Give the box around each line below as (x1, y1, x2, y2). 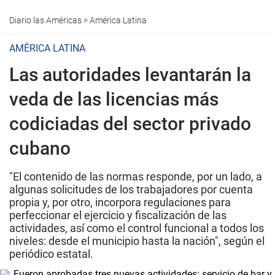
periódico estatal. (9, 247, 93, 260)
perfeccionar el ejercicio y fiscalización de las (9, 209, 227, 222)
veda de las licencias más (9, 88, 219, 110)
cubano (9, 137, 71, 159)
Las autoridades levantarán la (9, 64, 251, 85)
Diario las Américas (9, 15, 82, 25)
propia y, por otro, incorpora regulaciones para (9, 196, 231, 209)
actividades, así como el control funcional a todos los (9, 222, 264, 234)
